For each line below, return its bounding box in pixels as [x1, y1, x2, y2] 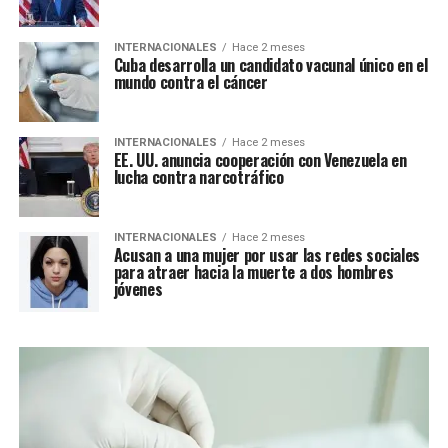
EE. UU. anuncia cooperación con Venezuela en [113, 148, 407, 173]
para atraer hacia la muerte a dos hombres [113, 260, 394, 285]
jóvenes [113, 277, 163, 302]
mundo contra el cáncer [113, 70, 268, 95]
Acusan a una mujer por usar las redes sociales [113, 243, 420, 268]
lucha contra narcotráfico [113, 165, 284, 190]
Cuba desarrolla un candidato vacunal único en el [113, 53, 428, 78]
